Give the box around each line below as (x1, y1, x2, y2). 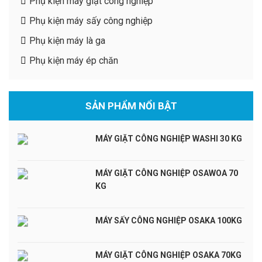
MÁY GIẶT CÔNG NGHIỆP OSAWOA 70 (95, 168, 238, 178)
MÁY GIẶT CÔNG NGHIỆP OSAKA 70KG (95, 250, 242, 260)
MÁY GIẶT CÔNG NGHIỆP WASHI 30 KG (95, 134, 242, 144)
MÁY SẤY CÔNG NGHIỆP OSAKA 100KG (95, 216, 242, 226)
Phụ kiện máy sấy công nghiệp (29, 15, 153, 27)
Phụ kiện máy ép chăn (29, 55, 118, 67)
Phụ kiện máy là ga (29, 35, 105, 47)
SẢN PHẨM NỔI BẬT (85, 100, 177, 112)
